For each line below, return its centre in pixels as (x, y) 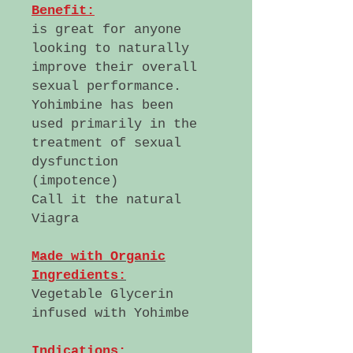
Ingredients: (79, 275)
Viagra (55, 219)
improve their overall (114, 67)
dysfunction (75, 162)
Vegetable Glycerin (102, 294)
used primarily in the (114, 124)
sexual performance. (106, 86)
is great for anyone (106, 30)
